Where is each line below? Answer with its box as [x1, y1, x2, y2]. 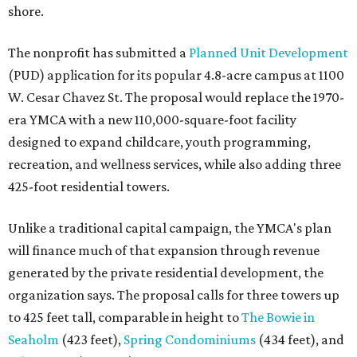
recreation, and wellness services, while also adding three [8, 156, 341, 173]
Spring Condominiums [124, 331, 256, 348]
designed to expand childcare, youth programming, [8, 134, 311, 151]
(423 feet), [61, 331, 124, 348]
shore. [8, 3, 44, 20]
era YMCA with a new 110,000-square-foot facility [8, 112, 296, 128]
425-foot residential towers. [8, 178, 170, 195]
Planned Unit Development [189, 45, 348, 61]
